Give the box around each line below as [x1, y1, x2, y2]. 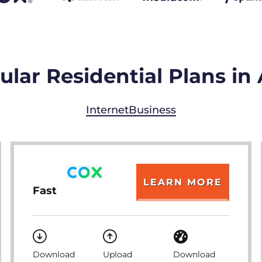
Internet [86, 104, 129, 116]
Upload [102, 249, 132, 260]
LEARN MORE [143, 177, 223, 188]
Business [129, 104, 176, 116]
